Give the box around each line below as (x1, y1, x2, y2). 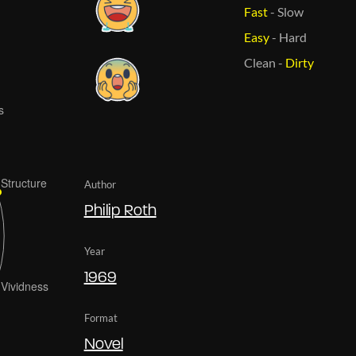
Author (83, 177, 116, 191)
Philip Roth (83, 203, 157, 219)
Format (83, 311, 118, 324)
